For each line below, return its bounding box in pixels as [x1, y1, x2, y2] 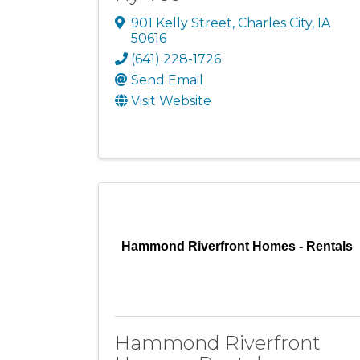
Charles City [238, 14, 312, 31]
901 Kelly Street [131, 14, 232, 31]
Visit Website [131, 92, 211, 108]
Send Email [131, 72, 203, 88]
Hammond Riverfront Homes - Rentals [121, 239, 354, 253]
